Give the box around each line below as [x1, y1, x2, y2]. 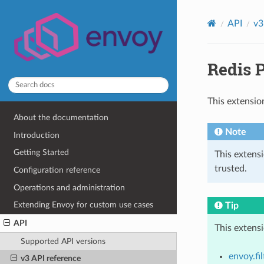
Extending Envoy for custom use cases [14, 200, 154, 210]
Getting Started [14, 148, 70, 157]
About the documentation [14, 113, 109, 123]
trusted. [214, 163, 247, 173]
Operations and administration [14, 183, 126, 192]
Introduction [14, 130, 60, 140]
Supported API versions [20, 236, 105, 246]
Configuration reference [14, 166, 101, 174]
